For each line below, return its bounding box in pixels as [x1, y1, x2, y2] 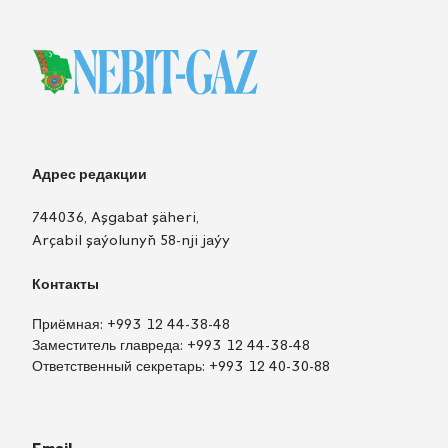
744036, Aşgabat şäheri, [32, 208, 199, 226]
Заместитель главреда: [32, 337, 187, 355]
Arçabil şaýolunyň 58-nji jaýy [32, 231, 230, 249]
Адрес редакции [32, 165, 147, 183]
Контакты [32, 275, 99, 292]
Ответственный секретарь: [32, 358, 209, 376]
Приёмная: [32, 316, 107, 334]
